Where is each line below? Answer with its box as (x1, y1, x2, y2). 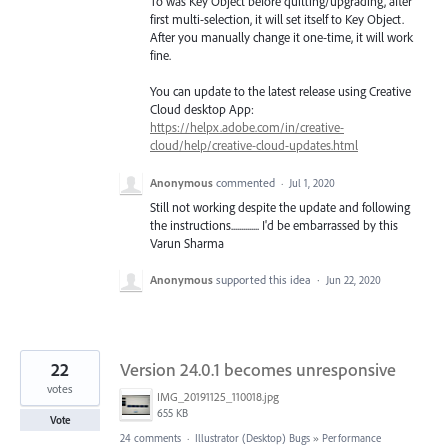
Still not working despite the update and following (150, 198, 410, 215)
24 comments (120, 430, 181, 445)
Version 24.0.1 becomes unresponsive (120, 357, 396, 381)
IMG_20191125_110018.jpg (157, 388, 279, 404)
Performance (322, 430, 381, 445)
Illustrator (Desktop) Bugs (195, 430, 310, 445)
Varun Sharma (150, 234, 224, 251)
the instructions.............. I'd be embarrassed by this (150, 216, 398, 233)
